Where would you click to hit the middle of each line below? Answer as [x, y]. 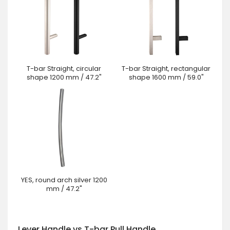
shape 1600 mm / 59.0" [166, 77]
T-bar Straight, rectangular [166, 68]
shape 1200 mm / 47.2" [64, 77]
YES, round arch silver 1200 [64, 180]
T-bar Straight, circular [64, 68]
